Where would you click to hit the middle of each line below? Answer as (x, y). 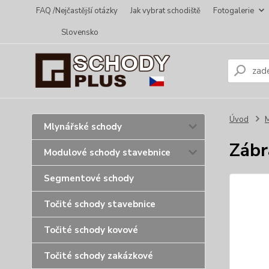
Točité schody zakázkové (98, 256)
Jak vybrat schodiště (165, 11)
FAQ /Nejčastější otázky (77, 11)
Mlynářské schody (83, 127)
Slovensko (80, 32)
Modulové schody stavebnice (107, 153)
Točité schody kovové (91, 230)
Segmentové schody (89, 178)
